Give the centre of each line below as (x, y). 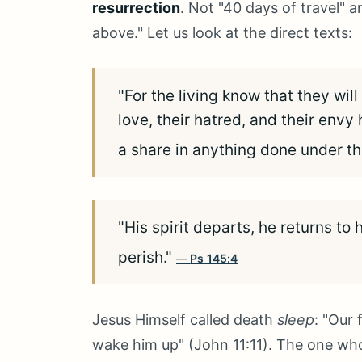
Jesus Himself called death (185, 320)
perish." (147, 257)
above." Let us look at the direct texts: (222, 33)
